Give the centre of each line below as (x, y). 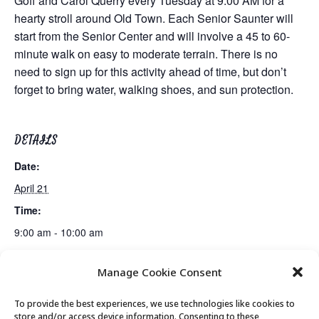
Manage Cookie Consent (159, 272)
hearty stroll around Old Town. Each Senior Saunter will (154, 18)
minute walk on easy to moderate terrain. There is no (146, 54)
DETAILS (36, 140)
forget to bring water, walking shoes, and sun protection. (154, 89)
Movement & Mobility (256, 279)
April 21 (31, 188)
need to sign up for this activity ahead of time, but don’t (150, 72)
